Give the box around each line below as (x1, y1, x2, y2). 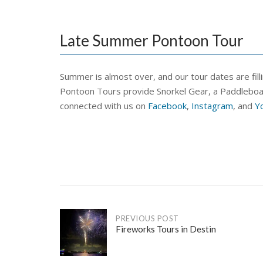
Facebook (148, 100, 187, 112)
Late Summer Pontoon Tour (60, 31, 244, 50)
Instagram (191, 100, 233, 112)
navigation (59, 238, 130, 258)
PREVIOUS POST (116, 214, 179, 224)
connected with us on (60, 100, 148, 112)
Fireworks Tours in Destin (116, 224, 216, 235)
